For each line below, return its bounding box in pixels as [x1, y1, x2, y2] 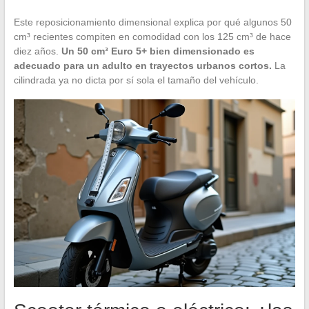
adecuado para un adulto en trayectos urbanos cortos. [13, 60, 272, 72]
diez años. [13, 46, 61, 57]
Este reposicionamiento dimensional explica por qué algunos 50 [13, 17, 292, 28]
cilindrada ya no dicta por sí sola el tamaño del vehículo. [13, 74, 259, 86]
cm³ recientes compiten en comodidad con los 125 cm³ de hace [13, 31, 291, 43]
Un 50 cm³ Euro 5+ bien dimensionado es [61, 46, 255, 57]
